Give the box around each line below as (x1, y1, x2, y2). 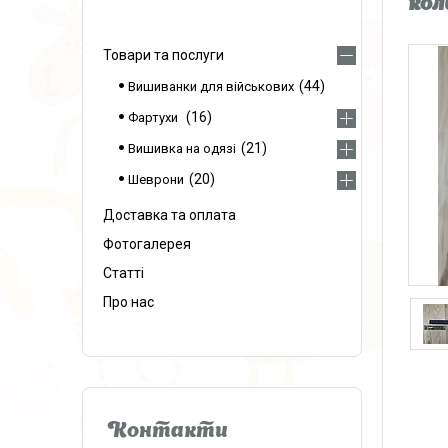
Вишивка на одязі (128, 141, 236, 156)
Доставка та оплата (103, 207, 236, 223)
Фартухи (128, 110, 181, 125)
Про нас (103, 294, 154, 310)
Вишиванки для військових (128, 79, 294, 94)
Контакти (108, 422, 228, 442)
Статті (103, 265, 144, 281)
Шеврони (128, 172, 184, 187)
